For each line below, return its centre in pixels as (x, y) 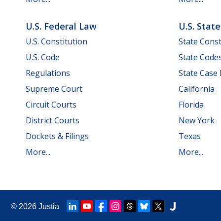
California (197, 89)
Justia (49, 206)
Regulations (48, 73)
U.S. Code (43, 57)
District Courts (53, 120)
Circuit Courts (51, 105)
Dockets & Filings (57, 136)
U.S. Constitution (56, 41)
